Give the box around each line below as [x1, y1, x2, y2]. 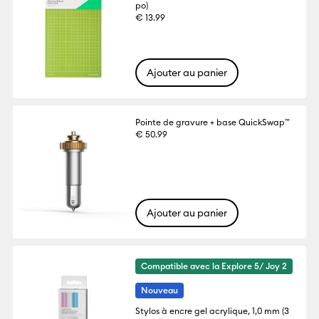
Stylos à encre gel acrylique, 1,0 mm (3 [135, 305, 290, 316]
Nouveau [141, 284, 179, 296]
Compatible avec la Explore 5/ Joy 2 [141, 260, 288, 271]
